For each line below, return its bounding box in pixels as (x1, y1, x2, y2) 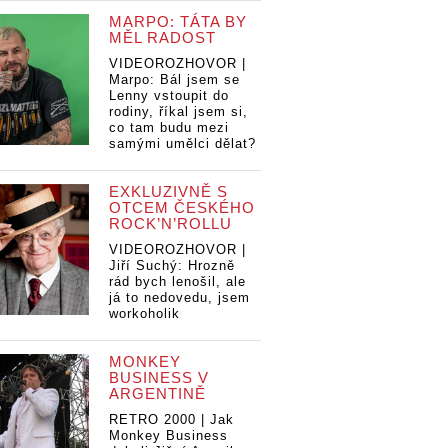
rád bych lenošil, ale (109, 273, 247, 289)
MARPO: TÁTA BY (109, 12, 248, 30)
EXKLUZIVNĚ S (109, 182, 229, 200)
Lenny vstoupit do (109, 87, 230, 103)
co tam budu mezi (109, 119, 230, 135)
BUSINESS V (109, 368, 210, 386)
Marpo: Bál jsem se (109, 71, 241, 87)
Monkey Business (109, 427, 229, 443)
